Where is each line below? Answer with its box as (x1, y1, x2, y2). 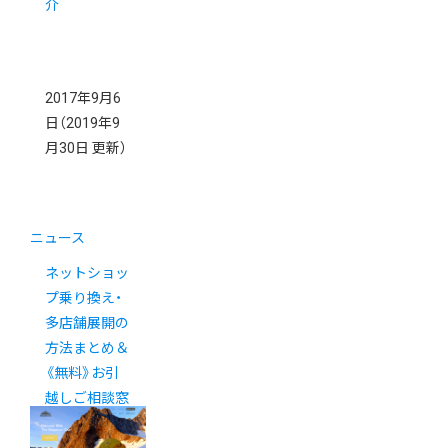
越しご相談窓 (45, 390, 129, 407)
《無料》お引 (45, 365, 119, 382)
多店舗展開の (45, 315, 129, 332)
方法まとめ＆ (45, 340, 129, 357)
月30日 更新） (45, 140, 127, 157)
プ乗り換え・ (45, 290, 122, 307)
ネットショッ (45, 265, 129, 282)
